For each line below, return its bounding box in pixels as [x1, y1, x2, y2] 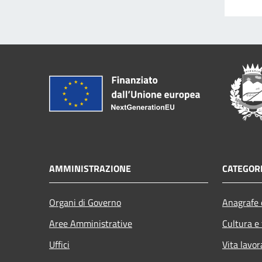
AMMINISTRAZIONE [49, 161, 131, 176]
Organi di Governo [49, 195, 121, 210]
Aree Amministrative [49, 216, 132, 231]
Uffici [49, 237, 70, 252]
